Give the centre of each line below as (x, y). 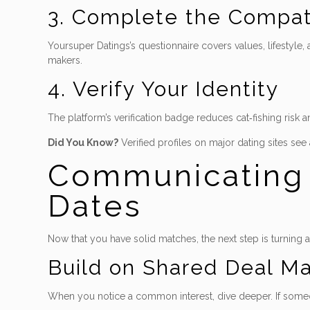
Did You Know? (83, 143)
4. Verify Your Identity (164, 89)
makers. (65, 60)
